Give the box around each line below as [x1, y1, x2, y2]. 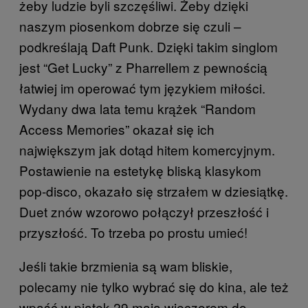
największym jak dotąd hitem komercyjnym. [19, 140, 275, 159]
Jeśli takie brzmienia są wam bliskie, [19, 256, 232, 275]
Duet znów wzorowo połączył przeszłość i [19, 202, 269, 221]
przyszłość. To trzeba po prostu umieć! [19, 223, 247, 241]
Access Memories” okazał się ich [19, 120, 214, 138]
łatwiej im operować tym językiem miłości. [19, 78, 265, 97]
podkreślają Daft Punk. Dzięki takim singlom [19, 37, 278, 56]
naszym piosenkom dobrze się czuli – [19, 16, 241, 35]
